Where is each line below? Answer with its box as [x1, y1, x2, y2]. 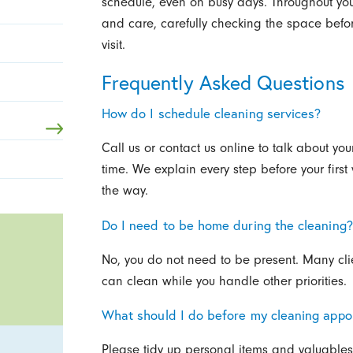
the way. [101, 183, 148, 199]
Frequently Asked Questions [101, 70, 344, 95]
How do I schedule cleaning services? [101, 105, 321, 122]
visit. [101, 37, 125, 53]
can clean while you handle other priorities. [101, 273, 347, 288]
